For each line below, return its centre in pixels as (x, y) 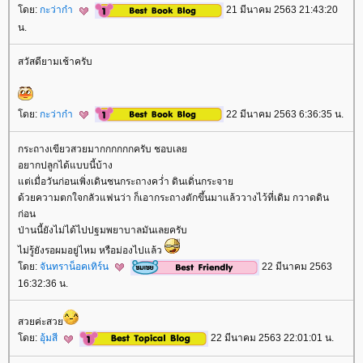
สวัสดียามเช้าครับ (55, 61)
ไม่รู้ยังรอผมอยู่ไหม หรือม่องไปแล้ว (91, 250)
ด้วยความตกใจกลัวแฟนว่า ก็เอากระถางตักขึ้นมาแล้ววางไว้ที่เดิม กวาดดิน (173, 197)
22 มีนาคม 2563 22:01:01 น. (271, 338)
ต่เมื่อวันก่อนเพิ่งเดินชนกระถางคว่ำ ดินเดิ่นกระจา (126, 181)
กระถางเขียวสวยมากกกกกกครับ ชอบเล (102, 149)
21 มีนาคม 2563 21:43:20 (281, 10)
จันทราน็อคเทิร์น (75, 266)
